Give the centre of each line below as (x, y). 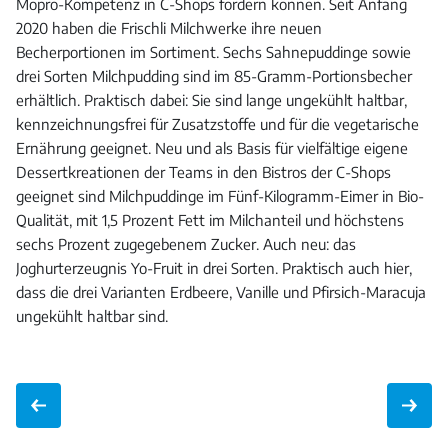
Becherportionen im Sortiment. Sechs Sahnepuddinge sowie (213, 52)
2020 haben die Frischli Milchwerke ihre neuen (169, 28)
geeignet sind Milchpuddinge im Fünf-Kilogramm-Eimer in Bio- (220, 196)
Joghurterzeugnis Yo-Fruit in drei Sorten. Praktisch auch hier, (214, 268)
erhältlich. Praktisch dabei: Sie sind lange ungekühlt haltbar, (211, 100)
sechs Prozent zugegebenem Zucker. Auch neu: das (186, 244)
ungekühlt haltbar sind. (92, 316)
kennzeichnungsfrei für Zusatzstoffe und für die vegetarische (217, 124)
